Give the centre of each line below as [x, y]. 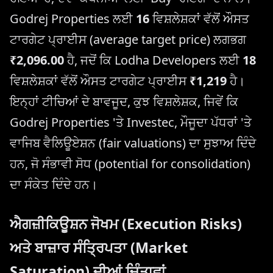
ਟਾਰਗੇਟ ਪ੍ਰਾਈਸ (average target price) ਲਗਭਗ [128, 39]
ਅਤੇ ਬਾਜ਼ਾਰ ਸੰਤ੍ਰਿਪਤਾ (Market [99, 247]
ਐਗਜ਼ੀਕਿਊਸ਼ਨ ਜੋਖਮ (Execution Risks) [126, 223]
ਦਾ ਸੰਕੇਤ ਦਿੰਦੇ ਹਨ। [54, 184]
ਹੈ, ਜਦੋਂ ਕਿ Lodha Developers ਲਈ [153, 60]
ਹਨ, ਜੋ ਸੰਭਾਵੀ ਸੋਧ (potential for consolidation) [130, 163]
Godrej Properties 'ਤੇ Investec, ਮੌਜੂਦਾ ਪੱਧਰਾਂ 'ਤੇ [131, 122]
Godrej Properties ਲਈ [73, 18]
